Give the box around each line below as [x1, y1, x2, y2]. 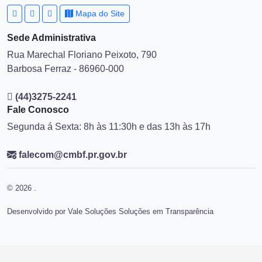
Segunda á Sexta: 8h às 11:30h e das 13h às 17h [7, 122, 211, 132]
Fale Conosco [7, 105, 69, 115]
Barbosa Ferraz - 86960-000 [7, 64, 124, 74]
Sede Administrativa [7, 33, 96, 43]
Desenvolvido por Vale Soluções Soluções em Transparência [7, 207, 213, 216]
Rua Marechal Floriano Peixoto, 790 [7, 50, 157, 60]
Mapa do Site [73, 9, 125, 18]
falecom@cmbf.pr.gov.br [16, 150, 127, 160]
